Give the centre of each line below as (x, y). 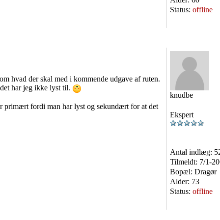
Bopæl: (182, 172)
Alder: (181, 181)
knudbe (181, 95)
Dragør (206, 172)
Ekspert (182, 115)
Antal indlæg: (192, 152)
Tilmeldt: (185, 162)
